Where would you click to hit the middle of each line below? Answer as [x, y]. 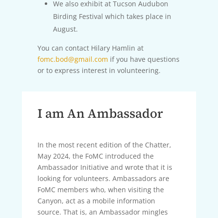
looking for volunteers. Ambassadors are [103, 178]
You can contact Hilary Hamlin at [90, 48]
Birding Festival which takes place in [112, 16]
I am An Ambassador [100, 113]
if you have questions [144, 59]
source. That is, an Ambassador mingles [102, 212]
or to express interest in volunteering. [99, 70]
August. [65, 29]
